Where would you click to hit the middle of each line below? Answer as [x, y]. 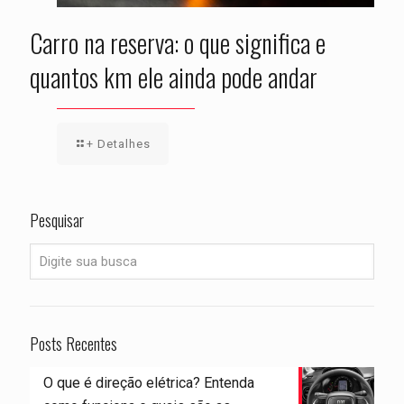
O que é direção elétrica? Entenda [149, 383]
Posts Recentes [73, 344]
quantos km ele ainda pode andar [174, 78]
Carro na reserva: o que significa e [178, 43]
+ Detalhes [119, 144]
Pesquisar [57, 220]
